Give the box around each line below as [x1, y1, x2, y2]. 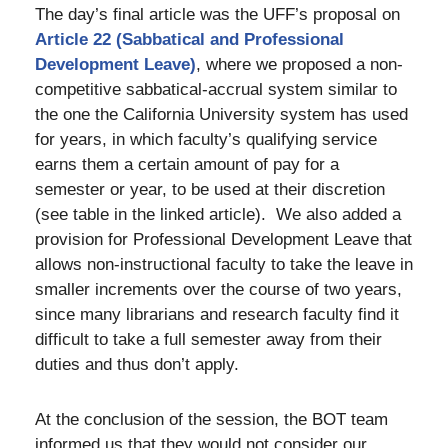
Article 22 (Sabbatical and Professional [35, 29, 344, 49]
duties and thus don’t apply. [35, 354, 254, 374]
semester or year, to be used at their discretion [35, 179, 385, 199]
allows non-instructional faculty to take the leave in [35, 254, 413, 274]
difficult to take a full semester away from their [35, 329, 382, 349]
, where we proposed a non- [196, 54, 403, 74]
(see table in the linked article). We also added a [35, 204, 401, 224]
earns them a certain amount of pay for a [35, 154, 339, 174]
